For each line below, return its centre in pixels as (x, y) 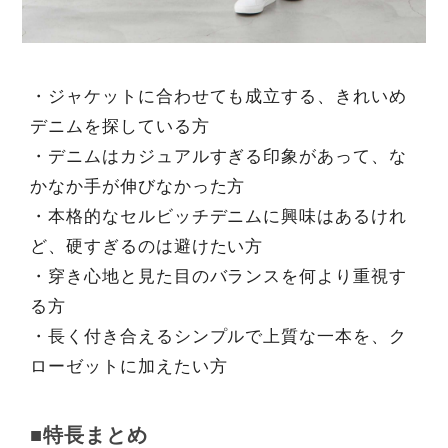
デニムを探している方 (119, 127)
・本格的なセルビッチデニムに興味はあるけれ (218, 217)
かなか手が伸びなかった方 (137, 187)
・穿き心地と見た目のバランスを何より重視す (218, 277)
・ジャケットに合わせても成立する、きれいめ (218, 97)
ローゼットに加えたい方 (128, 367)
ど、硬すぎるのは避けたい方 (146, 247)
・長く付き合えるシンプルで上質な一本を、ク (218, 337)
